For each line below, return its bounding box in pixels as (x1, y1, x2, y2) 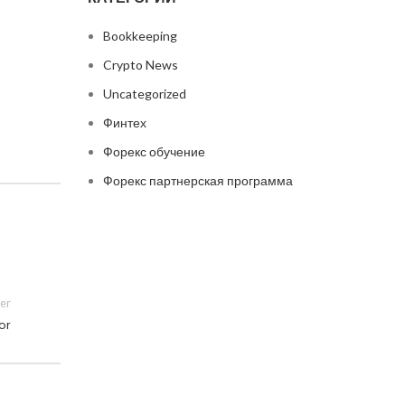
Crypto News (102, 57, 178, 72)
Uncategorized (102, 86, 186, 101)
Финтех (102, 115, 146, 130)
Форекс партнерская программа (102, 173, 293, 188)
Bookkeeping (102, 28, 177, 43)
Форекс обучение (102, 144, 205, 159)
